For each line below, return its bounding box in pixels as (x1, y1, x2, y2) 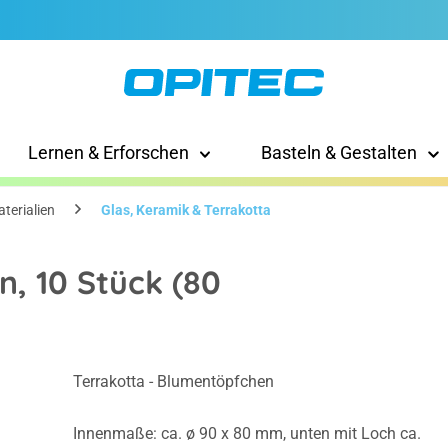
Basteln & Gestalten (261, 142, 417, 164)
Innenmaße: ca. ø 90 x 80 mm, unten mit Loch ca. (72, 424, 421, 444)
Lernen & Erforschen (27, 142, 189, 164)
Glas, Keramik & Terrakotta (101, 202, 271, 219)
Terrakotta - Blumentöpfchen (72, 372, 274, 392)
